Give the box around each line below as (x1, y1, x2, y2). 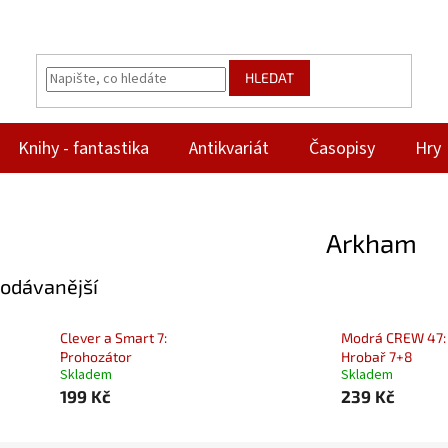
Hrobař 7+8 (340, 348, 413, 366)
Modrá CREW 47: (340, 329, 446, 347)
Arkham (326, 227, 417, 259)
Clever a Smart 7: (60, 329, 167, 347)
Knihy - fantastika (18, 135, 149, 161)
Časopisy (309, 135, 375, 161)
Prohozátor (60, 348, 132, 366)
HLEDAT (245, 69, 295, 87)
